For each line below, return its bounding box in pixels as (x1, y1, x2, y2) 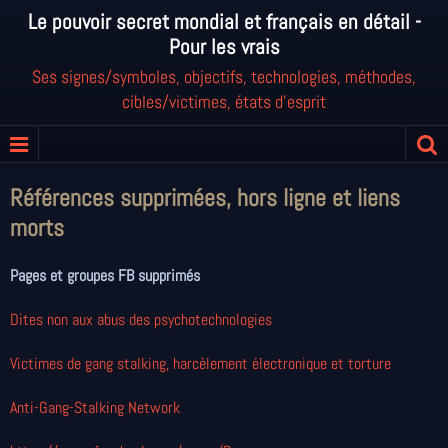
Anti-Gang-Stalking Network (10, 397, 180, 418)
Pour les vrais (168, 34, 280, 60)
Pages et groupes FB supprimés (10, 265, 200, 286)
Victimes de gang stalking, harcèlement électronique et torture (10, 353, 391, 374)
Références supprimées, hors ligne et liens (10, 182, 400, 213)
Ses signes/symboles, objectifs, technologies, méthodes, (32, 65, 416, 88)
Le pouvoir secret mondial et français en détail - (27, 9, 421, 35)
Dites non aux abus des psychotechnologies (10, 309, 272, 330)
